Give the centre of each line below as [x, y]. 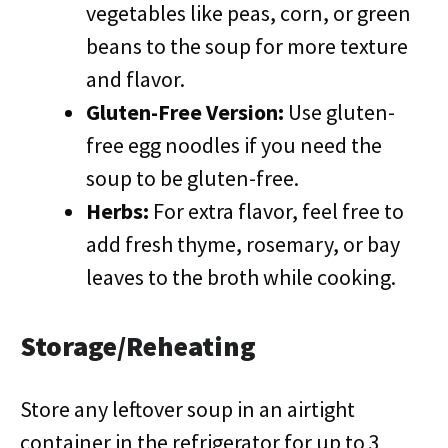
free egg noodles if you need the [234, 145]
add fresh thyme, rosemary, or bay [243, 244]
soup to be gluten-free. [192, 178]
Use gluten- [339, 112]
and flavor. [135, 79]
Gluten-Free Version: [185, 112]
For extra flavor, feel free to [276, 211]
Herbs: [117, 211]
